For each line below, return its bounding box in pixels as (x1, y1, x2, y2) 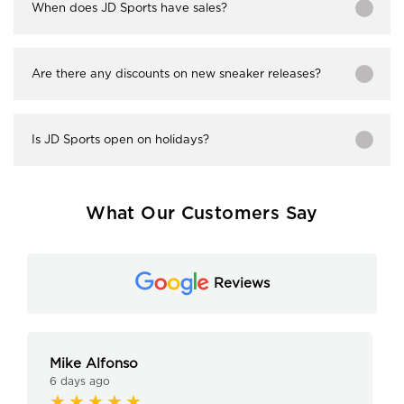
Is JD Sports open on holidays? (32, 132, 209, 146)
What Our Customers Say (86, 204, 318, 223)
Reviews (213, 274, 270, 291)
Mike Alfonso (50, 355, 138, 372)
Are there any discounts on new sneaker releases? (32, 66, 321, 80)
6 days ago (50, 374, 110, 389)
